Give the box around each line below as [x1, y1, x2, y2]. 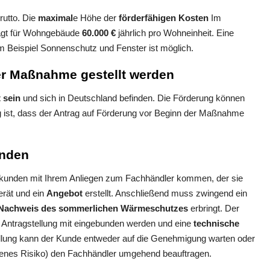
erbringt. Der [188, 203, 239, 214]
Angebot [46, 188, 83, 199]
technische [193, 218, 239, 229]
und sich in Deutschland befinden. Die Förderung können [20, 93, 245, 104]
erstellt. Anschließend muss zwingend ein [83, 188, 247, 199]
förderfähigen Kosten [119, 13, 209, 24]
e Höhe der [73, 13, 119, 24]
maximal [38, 13, 73, 24]
